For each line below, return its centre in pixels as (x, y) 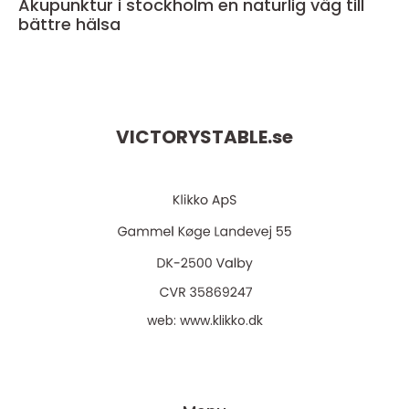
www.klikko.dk (221, 320)
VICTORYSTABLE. (194, 137)
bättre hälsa (69, 25)
